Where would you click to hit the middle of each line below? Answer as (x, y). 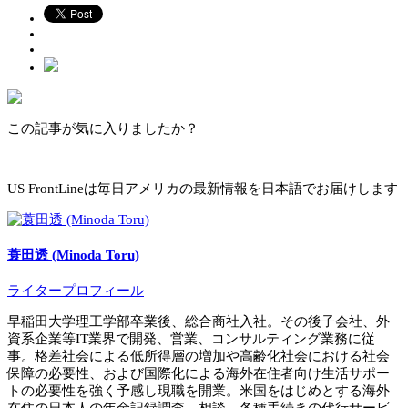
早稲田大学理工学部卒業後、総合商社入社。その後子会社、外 (199, 322)
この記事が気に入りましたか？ (103, 129)
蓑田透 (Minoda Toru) (73, 255)
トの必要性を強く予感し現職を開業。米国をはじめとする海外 (199, 391)
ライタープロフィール (76, 291)
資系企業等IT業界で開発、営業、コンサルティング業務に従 (191, 339)
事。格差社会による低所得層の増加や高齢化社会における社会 (199, 357)
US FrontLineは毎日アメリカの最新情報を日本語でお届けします (203, 189)
